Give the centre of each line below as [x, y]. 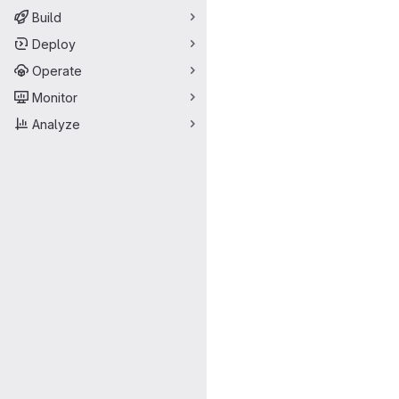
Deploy [54, 44]
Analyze [56, 124]
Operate [57, 70]
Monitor [55, 97]
